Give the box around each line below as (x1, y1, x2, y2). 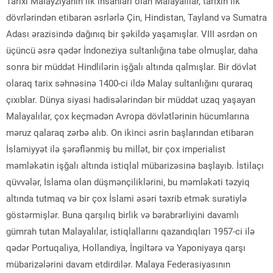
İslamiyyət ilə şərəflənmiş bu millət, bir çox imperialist (6, 143, 225, 155)
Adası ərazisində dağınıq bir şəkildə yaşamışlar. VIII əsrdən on (6, 28, 257, 40)
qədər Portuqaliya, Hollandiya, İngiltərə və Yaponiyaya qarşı (6, 242, 246, 253)
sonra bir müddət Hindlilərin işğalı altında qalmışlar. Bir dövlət (6, 61, 257, 73)
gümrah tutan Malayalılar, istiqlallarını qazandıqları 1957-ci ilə (6, 225, 255, 237)
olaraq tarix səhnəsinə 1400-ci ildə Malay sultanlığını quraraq (6, 77, 253, 89)
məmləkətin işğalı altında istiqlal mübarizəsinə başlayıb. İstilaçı (6, 160, 264, 171)
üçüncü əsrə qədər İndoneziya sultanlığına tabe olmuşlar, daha (6, 44, 258, 56)
